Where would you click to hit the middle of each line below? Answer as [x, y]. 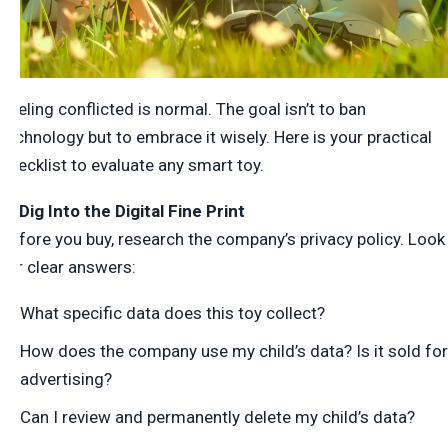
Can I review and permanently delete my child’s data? [217, 416]
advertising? [66, 378]
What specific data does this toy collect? [172, 312]
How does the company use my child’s [163, 350]
